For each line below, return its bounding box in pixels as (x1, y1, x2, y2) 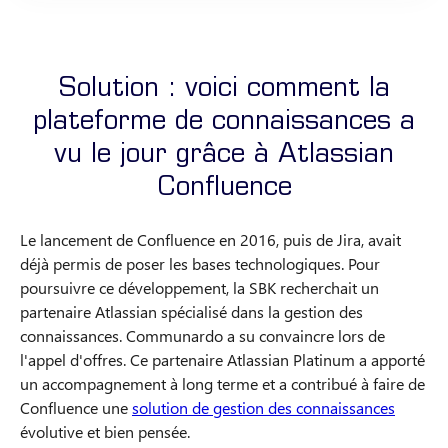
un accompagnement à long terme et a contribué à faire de (20, 372, 425, 394)
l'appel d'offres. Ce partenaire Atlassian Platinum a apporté (20, 348, 425, 370)
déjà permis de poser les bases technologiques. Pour (20, 252, 380, 274)
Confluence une (20, 396, 132, 418)
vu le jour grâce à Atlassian (54, 143, 394, 170)
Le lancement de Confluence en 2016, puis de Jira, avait (20, 228, 401, 250)
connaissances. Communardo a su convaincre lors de (20, 324, 385, 346)
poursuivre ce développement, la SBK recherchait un (20, 276, 379, 298)
